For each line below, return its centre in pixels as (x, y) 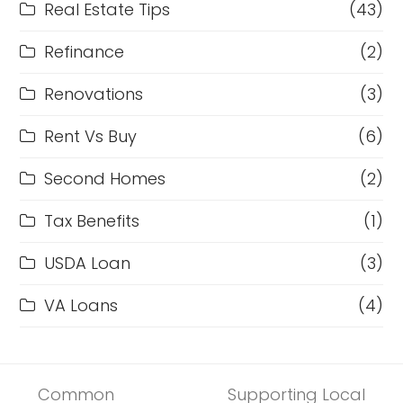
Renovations (94, 94)
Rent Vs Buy (91, 137)
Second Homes (105, 179)
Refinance (85, 52)
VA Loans (81, 306)
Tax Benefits (92, 221)
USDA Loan (88, 264)
